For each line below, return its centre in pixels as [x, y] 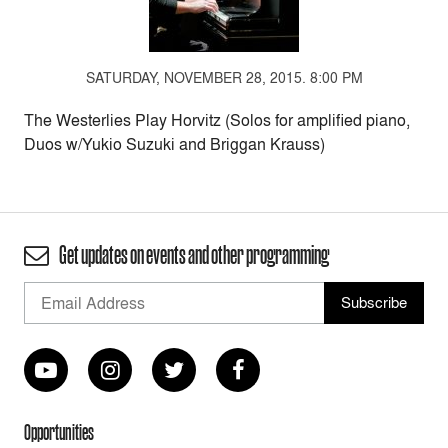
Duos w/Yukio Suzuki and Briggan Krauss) [174, 144]
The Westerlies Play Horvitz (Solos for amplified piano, [217, 120]
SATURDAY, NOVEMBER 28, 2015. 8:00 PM [224, 77]
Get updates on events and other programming [193, 255]
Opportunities [59, 432]
